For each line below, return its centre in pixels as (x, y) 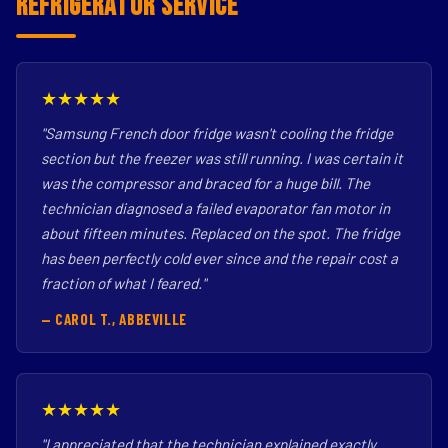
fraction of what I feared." (123, 283)
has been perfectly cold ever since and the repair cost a (219, 258)
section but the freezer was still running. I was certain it (222, 158)
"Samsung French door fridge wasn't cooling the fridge (217, 133)
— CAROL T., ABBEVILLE (114, 319)
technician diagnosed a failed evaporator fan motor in (215, 208)
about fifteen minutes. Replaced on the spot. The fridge (220, 233)
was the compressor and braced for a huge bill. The (205, 183)
